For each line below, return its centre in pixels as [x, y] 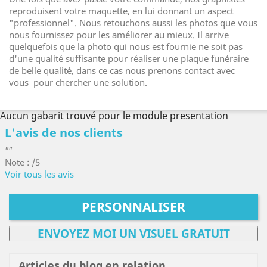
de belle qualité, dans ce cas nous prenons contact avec [122, 70]
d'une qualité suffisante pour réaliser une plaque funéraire [129, 58]
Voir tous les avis [39, 174]
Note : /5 [22, 162]
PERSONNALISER [133, 207]
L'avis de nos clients [64, 133]
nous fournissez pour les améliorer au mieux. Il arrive [119, 35]
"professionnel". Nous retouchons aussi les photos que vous [133, 23]
